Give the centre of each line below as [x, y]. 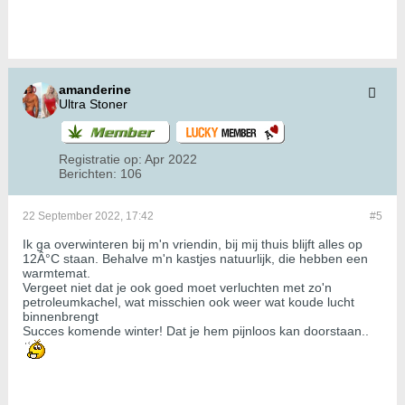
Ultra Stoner [93, 104]
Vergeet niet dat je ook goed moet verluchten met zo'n [177, 288]
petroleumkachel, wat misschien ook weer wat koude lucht [188, 302]
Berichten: [88, 174]
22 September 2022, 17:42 [88, 217]
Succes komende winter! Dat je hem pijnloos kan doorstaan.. [196, 331]
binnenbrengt [61, 317]
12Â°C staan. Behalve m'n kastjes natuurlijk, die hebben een [195, 259]
